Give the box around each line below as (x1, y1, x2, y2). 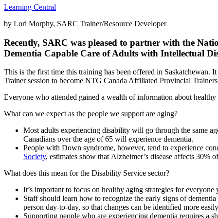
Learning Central (4, 2, 56, 11)
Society (23, 152, 46, 161)
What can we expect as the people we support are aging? (4, 109, 182, 118)
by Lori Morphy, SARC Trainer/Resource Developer (4, 19, 166, 28)
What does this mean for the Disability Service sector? (4, 169, 171, 178)
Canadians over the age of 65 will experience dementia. (23, 135, 197, 144)
